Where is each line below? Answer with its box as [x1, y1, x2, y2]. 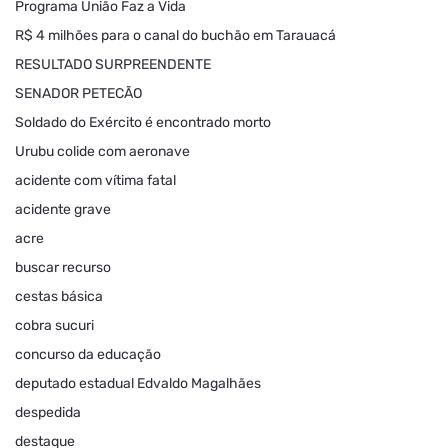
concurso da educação [15, 346, 161, 364]
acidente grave [15, 201, 111, 219]
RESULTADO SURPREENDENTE [15, 56, 211, 74]
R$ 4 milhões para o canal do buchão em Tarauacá [15, 27, 336, 45]
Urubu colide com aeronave [15, 143, 190, 161]
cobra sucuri [15, 317, 94, 335]
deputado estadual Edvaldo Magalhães [15, 375, 261, 393]
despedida [15, 404, 81, 422]
